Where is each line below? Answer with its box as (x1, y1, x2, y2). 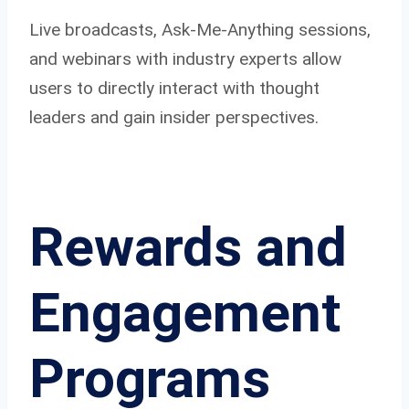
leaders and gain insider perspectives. (29, 106, 319, 128)
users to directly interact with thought (29, 77, 320, 99)
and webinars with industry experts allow (29, 47, 341, 69)
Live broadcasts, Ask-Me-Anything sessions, (29, 18, 371, 40)
